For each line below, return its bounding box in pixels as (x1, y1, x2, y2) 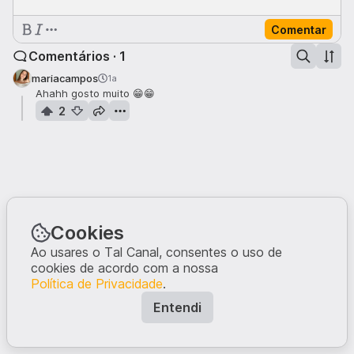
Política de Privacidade (31, 276, 163, 292)
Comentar (271, 22, 326, 36)
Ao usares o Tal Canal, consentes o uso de (31, 244, 282, 260)
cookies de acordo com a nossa (31, 260, 218, 276)
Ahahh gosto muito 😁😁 (36, 87, 155, 100)
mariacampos (32, 72, 98, 85)
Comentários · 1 (28, 48, 126, 64)
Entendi (153, 299, 201, 315)
